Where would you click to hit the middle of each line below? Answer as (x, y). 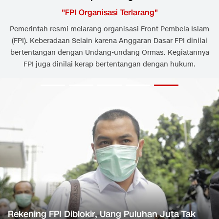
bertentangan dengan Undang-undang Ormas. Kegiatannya (109, 53)
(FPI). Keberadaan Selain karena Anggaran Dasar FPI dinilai (109, 41)
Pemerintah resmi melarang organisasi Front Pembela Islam (109, 29)
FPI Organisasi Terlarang (109, 13)
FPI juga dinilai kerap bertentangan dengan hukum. (109, 65)
